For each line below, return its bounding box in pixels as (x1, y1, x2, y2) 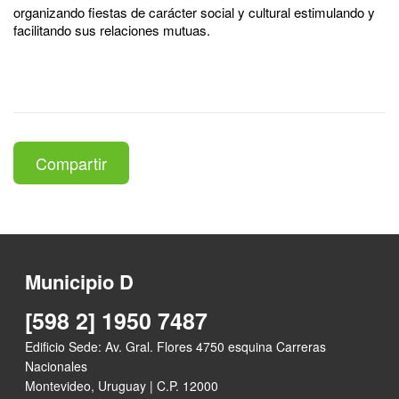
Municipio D (25, 266, 134, 296)
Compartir (36, 151, 107, 175)
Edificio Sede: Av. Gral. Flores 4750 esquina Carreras (25, 337, 327, 355)
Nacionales (25, 356, 88, 375)
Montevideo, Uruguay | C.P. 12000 (25, 376, 219, 395)
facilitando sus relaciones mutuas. (13, 20, 210, 39)
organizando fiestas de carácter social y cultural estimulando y (13, 2, 375, 21)
